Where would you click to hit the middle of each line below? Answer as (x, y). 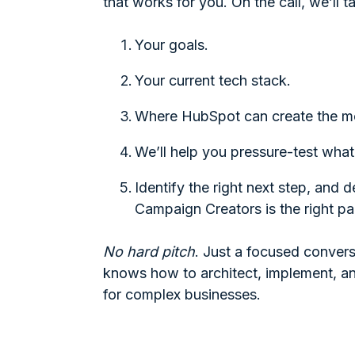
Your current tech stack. (213, 80)
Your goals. (172, 44)
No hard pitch (149, 251)
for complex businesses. (182, 294)
